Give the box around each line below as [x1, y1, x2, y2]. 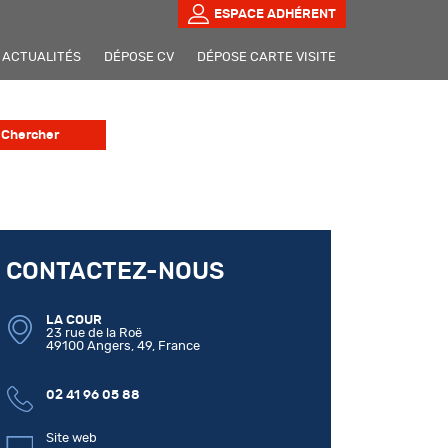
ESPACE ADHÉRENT [214, 6, 336, 21]
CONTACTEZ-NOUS [6, 260, 224, 284]
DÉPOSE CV [104, 50, 174, 64]
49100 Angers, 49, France [46, 339, 200, 353]
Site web [46, 431, 97, 445]
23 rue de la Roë [46, 326, 142, 340]
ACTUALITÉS [2, 50, 81, 64]
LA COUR [46, 313, 102, 327]
